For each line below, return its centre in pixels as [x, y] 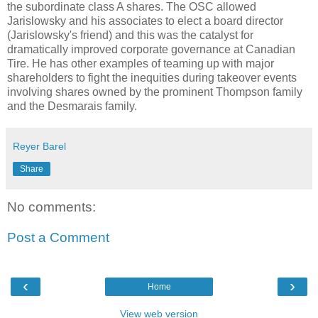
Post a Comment [58, 238]
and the [27, 106]
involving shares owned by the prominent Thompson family [155, 92]
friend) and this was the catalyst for [165, 35]
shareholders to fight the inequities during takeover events [152, 77]
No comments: [51, 207]
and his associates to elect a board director [175, 21]
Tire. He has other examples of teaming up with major [141, 63]
